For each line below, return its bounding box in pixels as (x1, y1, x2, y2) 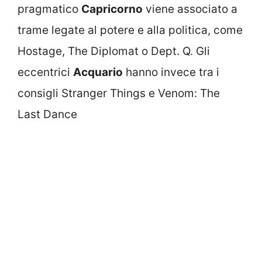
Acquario (73, 65, 123, 79)
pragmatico (18, 2, 81, 16)
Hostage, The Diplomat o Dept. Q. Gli (18, 44, 210, 58)
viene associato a (143, 2, 237, 16)
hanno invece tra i (123, 65, 219, 79)
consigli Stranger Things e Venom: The (18, 86, 220, 100)
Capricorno (81, 2, 143, 16)
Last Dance (18, 107, 77, 121)
